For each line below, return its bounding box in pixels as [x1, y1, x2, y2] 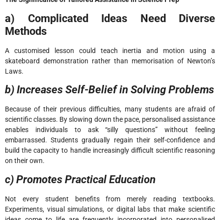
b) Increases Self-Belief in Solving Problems [5, 83, 214, 96]
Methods [5, 25, 47, 37]
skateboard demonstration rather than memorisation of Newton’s [5, 56, 215, 65]
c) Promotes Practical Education [5, 173, 156, 186]
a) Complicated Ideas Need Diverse [5, 12, 215, 25]
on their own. [5, 157, 45, 165]
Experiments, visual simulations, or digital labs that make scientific [5, 205, 215, 213]
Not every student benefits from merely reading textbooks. [5, 194, 215, 203]
